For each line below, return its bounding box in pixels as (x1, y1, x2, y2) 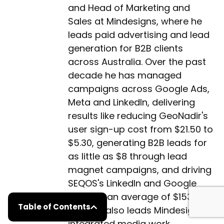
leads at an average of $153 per (68, 190, 210, 203)
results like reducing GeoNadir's (68, 109, 208, 122)
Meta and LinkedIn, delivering (68, 96, 195, 108)
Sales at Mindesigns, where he (68, 15, 202, 27)
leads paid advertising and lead (68, 28, 209, 41)
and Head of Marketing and (68, 1, 190, 14)
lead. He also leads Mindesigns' (68, 204, 205, 216)
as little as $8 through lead (68, 150, 187, 162)
